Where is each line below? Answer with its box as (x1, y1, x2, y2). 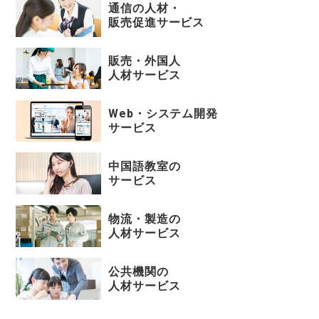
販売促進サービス (108, 16, 205, 30)
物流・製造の (108, 211, 181, 226)
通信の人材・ (108, 1, 181, 16)
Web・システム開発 (108, 106, 219, 120)
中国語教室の (108, 159, 181, 173)
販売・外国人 (108, 54, 181, 68)
